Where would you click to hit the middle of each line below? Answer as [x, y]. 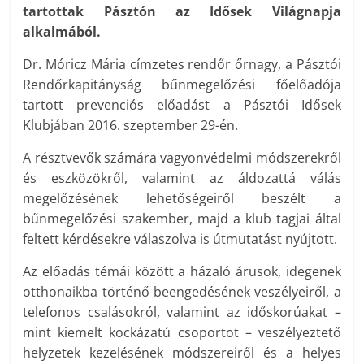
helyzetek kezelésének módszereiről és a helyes [182, 353]
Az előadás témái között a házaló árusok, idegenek [182, 272]
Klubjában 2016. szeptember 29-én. [131, 126]
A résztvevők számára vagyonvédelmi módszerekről [182, 158]
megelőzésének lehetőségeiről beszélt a [182, 199]
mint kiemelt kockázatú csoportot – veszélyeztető [182, 333]
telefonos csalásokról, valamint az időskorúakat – [182, 312]
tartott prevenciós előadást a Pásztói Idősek [182, 105]
